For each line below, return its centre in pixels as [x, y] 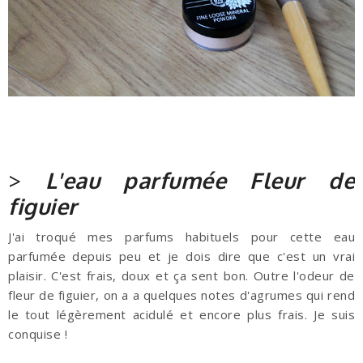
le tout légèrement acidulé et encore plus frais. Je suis [181, 315]
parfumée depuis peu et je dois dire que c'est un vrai [181, 256]
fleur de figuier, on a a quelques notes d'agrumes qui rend [181, 295]
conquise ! [38, 334]
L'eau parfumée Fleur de [200, 180]
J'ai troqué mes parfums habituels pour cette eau [181, 237]
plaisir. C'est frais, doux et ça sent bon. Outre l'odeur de [181, 276]
